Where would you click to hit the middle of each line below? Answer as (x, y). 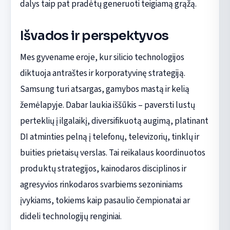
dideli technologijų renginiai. (71, 217)
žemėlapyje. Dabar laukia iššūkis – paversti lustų (107, 105)
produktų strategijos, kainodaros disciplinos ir (103, 169)
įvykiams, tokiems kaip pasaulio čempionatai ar (105, 201)
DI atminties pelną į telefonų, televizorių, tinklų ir (109, 137)
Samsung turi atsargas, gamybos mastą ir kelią (104, 89)
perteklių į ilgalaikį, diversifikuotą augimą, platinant (114, 121)
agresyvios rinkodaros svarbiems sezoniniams (101, 185)
